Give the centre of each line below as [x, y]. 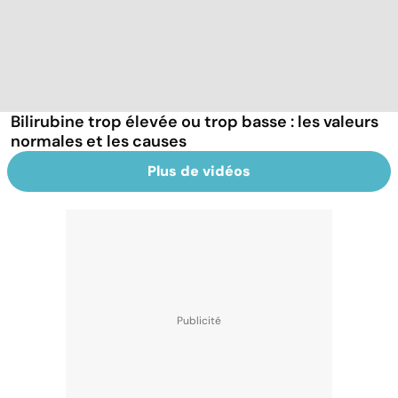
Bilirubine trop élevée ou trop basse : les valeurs [195, 121]
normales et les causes [99, 141]
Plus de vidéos [199, 171]
